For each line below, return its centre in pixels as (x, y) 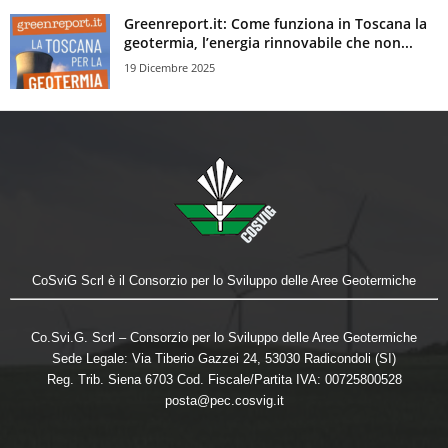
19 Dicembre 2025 (169, 68)
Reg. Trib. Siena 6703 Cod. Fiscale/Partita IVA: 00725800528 (224, 380)
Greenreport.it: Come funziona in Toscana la (275, 24)
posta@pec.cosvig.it (224, 401)
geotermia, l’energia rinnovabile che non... (268, 43)
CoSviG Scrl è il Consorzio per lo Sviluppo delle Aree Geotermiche (224, 281)
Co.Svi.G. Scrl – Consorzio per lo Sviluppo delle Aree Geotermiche (224, 338)
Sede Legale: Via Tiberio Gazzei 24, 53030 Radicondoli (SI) (224, 359)
